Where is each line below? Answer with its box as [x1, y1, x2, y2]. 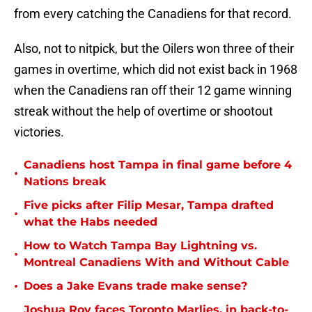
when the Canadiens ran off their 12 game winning [14, 83, 292, 98]
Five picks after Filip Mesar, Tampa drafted [24, 198, 274, 212]
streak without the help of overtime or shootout [14, 104, 273, 119]
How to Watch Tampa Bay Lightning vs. [24, 239, 257, 253]
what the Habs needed [24, 215, 157, 229]
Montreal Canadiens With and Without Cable [24, 256, 289, 270]
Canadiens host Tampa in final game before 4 [24, 158, 292, 172]
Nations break [24, 175, 106, 189]
